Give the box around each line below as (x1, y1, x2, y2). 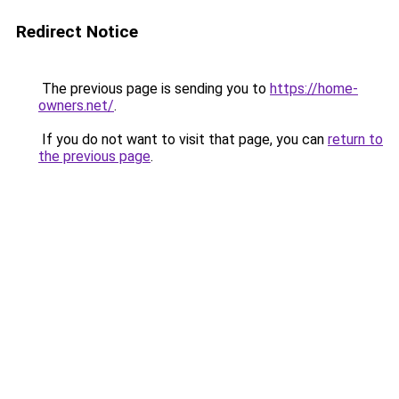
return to (328, 131, 383, 148)
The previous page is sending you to (38, 80, 270, 97)
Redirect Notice (16, 21, 138, 42)
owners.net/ (38, 97, 114, 114)
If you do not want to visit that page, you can (38, 131, 328, 148)
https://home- (270, 80, 358, 97)
